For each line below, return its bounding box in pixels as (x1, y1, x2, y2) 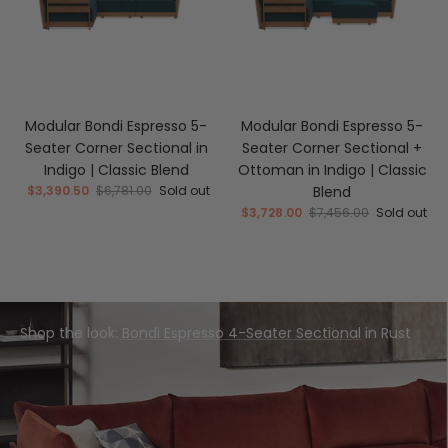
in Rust (361, 322, 411, 343)
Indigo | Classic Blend (43, 159, 189, 180)
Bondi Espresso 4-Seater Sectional (118, 322, 361, 343)
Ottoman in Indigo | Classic (237, 159, 427, 180)
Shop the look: (20, 322, 118, 343)
